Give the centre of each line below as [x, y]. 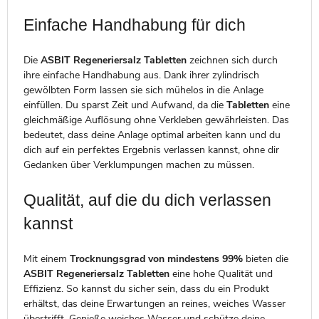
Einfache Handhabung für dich [134, 25]
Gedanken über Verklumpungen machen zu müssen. [138, 165]
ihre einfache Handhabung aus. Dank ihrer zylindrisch [141, 75]
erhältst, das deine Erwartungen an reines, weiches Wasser [154, 304]
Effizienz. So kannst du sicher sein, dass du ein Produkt [146, 289]
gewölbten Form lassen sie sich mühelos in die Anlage [143, 90]
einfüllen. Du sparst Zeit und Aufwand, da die [125, 105]
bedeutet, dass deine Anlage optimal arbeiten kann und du [152, 135]
